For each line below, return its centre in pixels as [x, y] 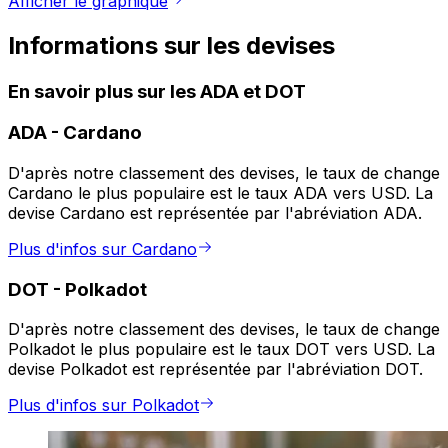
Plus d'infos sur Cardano [102, 249]
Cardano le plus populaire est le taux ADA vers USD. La [220, 193]
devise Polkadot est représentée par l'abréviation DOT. [215, 369]
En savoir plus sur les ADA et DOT [157, 91]
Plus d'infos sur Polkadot [103, 405]
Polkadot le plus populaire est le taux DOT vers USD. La [221, 349]
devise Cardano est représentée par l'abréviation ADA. [215, 213]
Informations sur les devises [171, 45]
